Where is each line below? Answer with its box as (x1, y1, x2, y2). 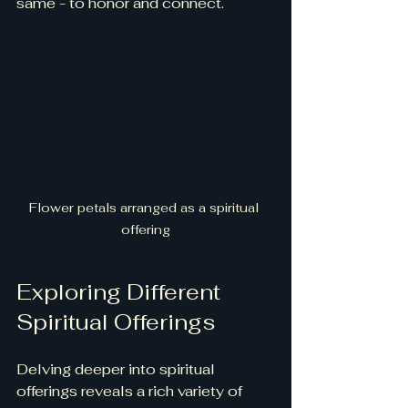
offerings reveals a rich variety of (16, 381, 246, 401)
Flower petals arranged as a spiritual (29, 199, 262, 216)
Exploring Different (16, 277, 226, 306)
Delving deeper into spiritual (16, 359, 219, 379)
